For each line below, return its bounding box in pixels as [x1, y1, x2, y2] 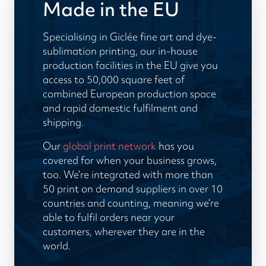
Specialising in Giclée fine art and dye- [43, 30, 217, 44]
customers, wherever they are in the [43, 224, 205, 239]
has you [156, 139, 194, 153]
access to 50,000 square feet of [43, 72, 185, 87]
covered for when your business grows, [43, 153, 217, 167]
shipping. [43, 115, 84, 129]
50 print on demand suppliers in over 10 [43, 182, 223, 196]
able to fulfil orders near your [43, 210, 175, 224]
